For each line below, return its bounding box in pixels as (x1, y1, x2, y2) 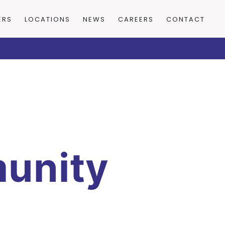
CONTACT (166, 15, 205, 25)
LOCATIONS (25, 15, 70, 25)
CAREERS (118, 15, 154, 25)
